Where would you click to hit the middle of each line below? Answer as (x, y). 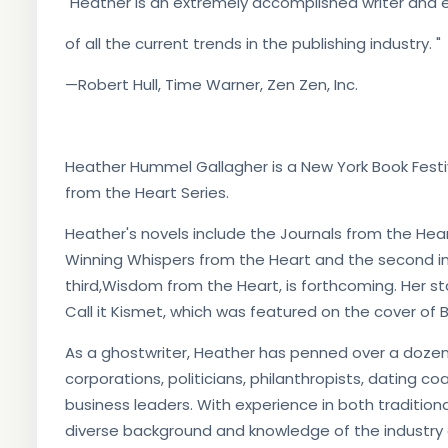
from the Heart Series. (146, 192)
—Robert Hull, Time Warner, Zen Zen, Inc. (211, 84)
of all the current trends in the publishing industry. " (252, 43)
